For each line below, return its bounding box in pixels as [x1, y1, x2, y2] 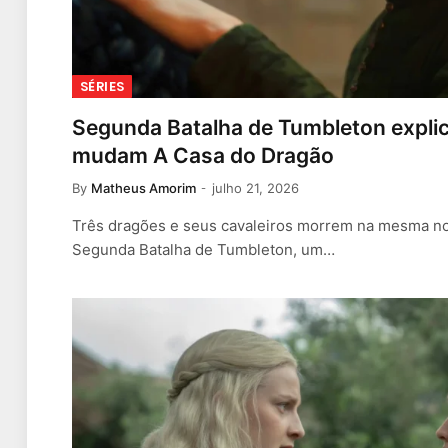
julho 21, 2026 [212, 180, 299, 197]
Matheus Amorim [91, 180, 196, 197]
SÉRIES [80, 77, 125, 97]
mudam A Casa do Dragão [72, 143, 334, 169]
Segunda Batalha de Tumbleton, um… [72, 240, 335, 260]
